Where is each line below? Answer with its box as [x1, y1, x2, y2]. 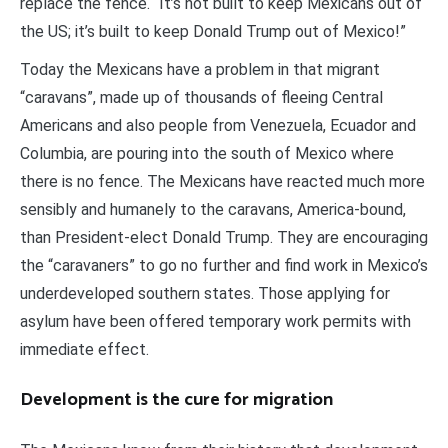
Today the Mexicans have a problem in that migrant [20, 60, 380, 80]
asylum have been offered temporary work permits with [20, 312, 411, 332]
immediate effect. [20, 340, 149, 360]
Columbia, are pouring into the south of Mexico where [20, 144, 394, 164]
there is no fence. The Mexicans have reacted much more [20, 172, 425, 192]
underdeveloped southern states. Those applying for [20, 284, 390, 304]
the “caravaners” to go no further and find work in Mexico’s [20, 256, 428, 276]
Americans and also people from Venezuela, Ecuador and [20, 116, 416, 136]
